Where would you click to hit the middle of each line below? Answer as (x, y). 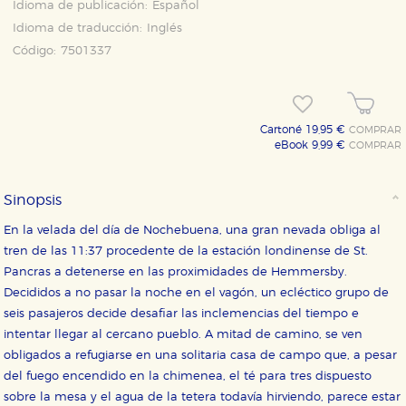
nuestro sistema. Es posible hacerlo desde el (185, 382)
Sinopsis (33, 201)
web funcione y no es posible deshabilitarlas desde (205, 368)
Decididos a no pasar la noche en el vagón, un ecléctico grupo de (197, 294)
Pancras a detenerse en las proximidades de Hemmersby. (176, 273)
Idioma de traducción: (78, 29)
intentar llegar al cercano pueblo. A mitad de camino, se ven (184, 335)
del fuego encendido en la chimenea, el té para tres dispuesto (188, 377)
